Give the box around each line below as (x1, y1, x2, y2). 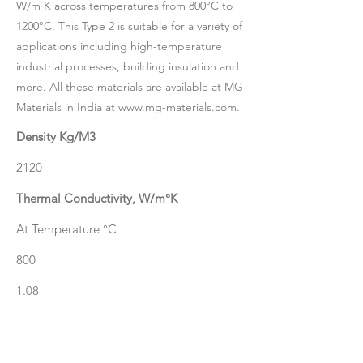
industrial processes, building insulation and (16, 59, 239, 74)
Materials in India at (16, 100, 118, 114)
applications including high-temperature (16, 39, 222, 53)
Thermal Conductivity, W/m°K (16, 190, 177, 206)
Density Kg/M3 (16, 129, 96, 144)
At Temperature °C (16, 221, 117, 237)
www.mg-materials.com (118, 100, 237, 114)
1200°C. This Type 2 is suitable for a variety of (16, 19, 242, 33)
